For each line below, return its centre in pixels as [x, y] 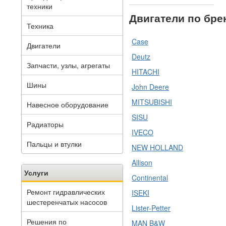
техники [40, 6]
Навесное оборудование [68, 104]
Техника [40, 26]
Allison [142, 163]
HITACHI [146, 72]
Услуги [36, 173]
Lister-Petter [151, 208]
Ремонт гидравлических [66, 192]
